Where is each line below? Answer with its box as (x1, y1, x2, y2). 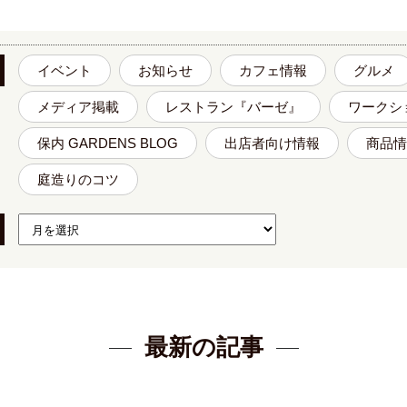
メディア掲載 (36, 99, 119, 114)
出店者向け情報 (223, 135, 320, 151)
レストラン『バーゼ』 (164, 99, 302, 114)
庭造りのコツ (36, 172, 119, 187)
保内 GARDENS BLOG (36, 135, 178, 151)
